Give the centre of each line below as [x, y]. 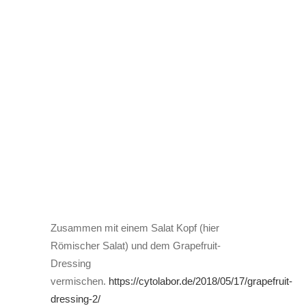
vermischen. [80, 281]
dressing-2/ [75, 298]
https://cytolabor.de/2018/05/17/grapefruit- [200, 281]
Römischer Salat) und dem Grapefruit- [136, 245]
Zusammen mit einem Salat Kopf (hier [135, 227]
